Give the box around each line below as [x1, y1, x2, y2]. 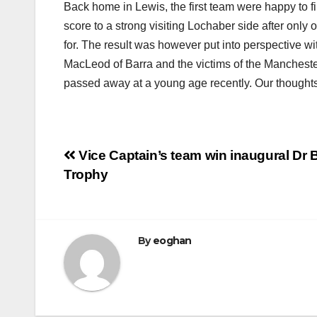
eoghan [152, 234, 192, 248]
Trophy [64, 167, 108, 183]
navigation [63, 175, 178, 204]
